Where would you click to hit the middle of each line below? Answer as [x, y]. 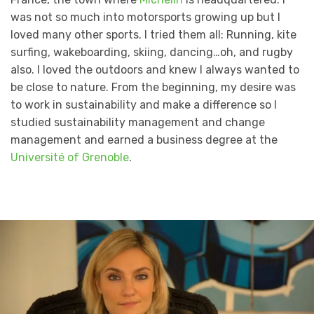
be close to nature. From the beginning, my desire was [153, 88]
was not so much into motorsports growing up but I [145, 18]
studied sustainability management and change [138, 123]
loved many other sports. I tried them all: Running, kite [153, 35]
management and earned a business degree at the [144, 140]
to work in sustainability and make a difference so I [144, 105]
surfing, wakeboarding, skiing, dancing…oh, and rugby [152, 53]
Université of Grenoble [70, 158]
